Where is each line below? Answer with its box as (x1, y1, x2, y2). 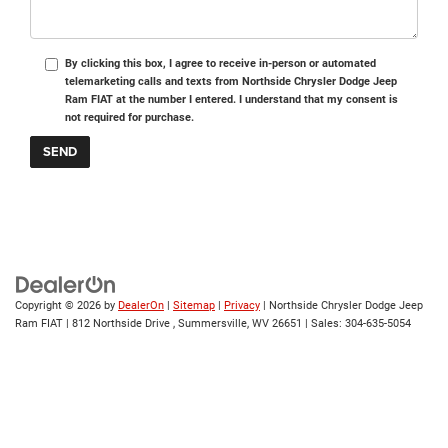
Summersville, (175, 316, 249, 330)
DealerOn (118, 298, 164, 312)
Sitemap (173, 298, 215, 312)
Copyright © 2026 (15, 298, 104, 312)
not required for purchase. (65, 110, 194, 124)
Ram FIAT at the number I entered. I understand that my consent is (65, 92, 398, 106)
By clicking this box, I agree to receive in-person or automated (65, 56, 376, 70)
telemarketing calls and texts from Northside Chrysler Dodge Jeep (65, 74, 397, 88)
